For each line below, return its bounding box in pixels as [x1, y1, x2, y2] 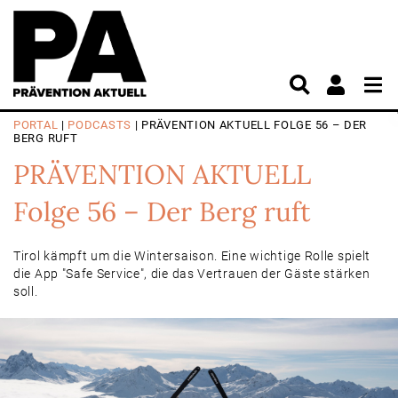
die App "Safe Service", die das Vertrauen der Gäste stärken [13, 267, 370, 281]
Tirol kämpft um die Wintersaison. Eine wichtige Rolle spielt [13, 249, 371, 263]
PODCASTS [68, 118, 131, 131]
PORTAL [13, 118, 59, 131]
